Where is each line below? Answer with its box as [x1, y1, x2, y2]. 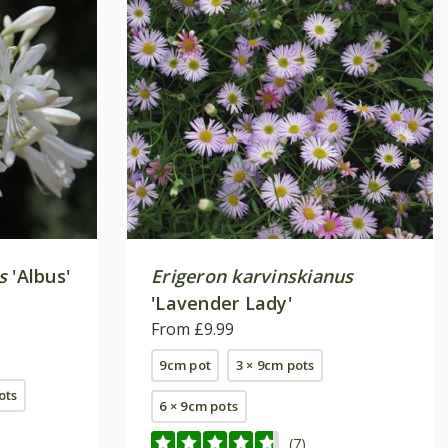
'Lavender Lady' [151, 291, 292, 316]
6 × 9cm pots [159, 397, 239, 416]
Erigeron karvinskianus [151, 264, 354, 289]
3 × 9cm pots [235, 356, 315, 375]
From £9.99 [151, 318, 234, 341]
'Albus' [7, 264, 71, 289]
